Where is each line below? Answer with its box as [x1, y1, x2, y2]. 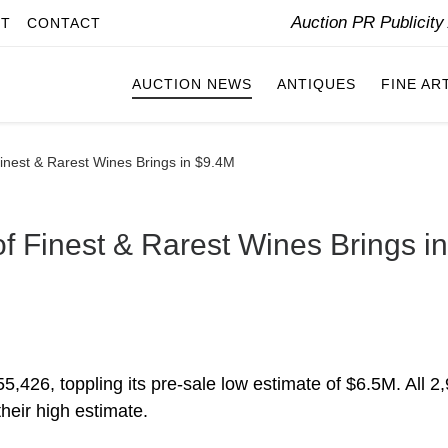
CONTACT [27, 15, 101, 31]
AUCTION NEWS [132, 76, 252, 93]
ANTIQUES [277, 76, 356, 93]
